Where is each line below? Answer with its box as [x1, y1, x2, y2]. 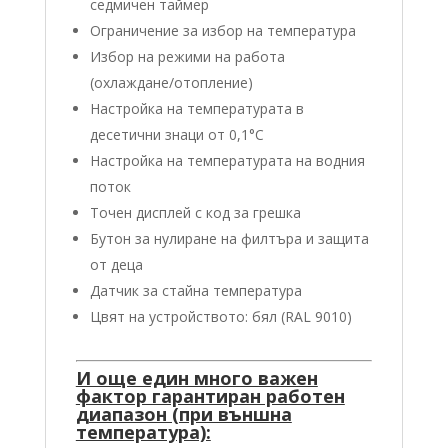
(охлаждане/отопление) [89, 72, 253, 92]
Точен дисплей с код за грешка [89, 202, 301, 222]
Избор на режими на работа [89, 46, 285, 66]
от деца [89, 254, 143, 274]
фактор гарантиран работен [75, 383, 345, 408]
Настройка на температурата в [89, 98, 304, 118]
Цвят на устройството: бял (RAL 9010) [89, 306, 352, 326]
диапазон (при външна [75, 401, 292, 426]
